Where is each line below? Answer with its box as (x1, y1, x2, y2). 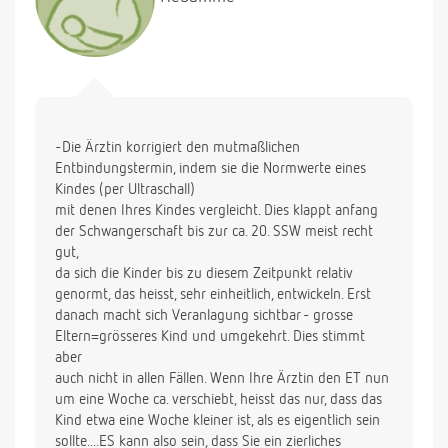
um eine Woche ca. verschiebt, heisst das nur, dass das (55, 392, 382, 408)
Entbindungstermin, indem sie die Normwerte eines (55, 161, 366, 177)
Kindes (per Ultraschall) (55, 182, 195, 198)
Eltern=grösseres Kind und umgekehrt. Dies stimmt (55, 329, 365, 345)
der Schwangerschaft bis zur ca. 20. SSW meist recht (55, 224, 373, 240)
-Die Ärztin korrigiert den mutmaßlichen (55, 140, 300, 156)
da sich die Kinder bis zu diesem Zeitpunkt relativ (55, 266, 353, 282)
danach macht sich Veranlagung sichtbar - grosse (55, 308, 353, 324)
